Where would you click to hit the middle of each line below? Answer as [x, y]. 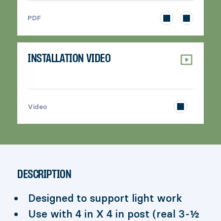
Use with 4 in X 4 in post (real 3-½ [114, 214]
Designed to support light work [105, 198]
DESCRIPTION [44, 175]
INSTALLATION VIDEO [69, 59]
